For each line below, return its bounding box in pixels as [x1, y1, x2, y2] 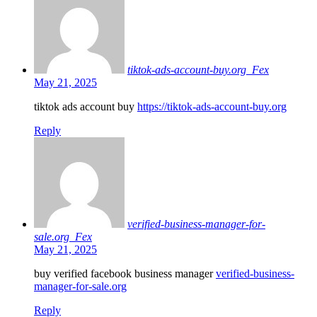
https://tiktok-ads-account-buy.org [137, 100, 287, 113]
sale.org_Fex [34, 231, 92, 243]
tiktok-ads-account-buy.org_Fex [127, 64, 269, 76]
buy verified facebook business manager [34, 267, 216, 280]
